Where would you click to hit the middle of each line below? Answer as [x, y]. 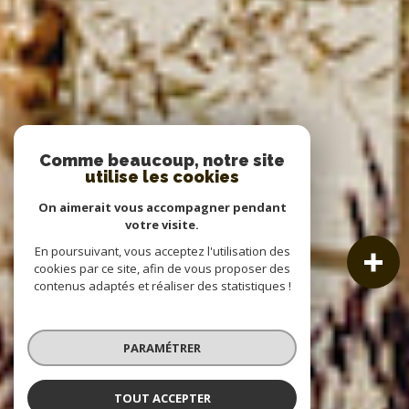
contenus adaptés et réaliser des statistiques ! [162, 286]
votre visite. [162, 225]
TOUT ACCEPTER [162, 398]
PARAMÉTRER [162, 347]
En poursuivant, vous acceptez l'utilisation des [162, 251]
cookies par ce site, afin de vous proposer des [162, 268]
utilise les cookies [162, 177]
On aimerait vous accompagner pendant [162, 207]
